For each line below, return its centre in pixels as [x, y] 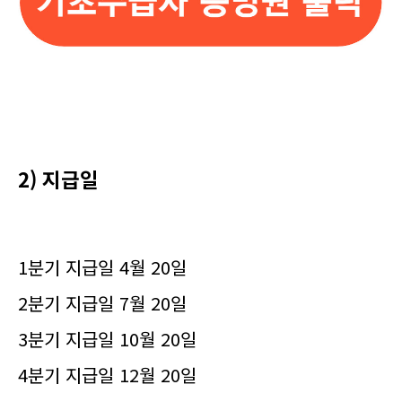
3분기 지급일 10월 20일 [107, 339]
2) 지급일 [58, 179]
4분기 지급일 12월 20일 [107, 375]
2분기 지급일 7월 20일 [102, 303]
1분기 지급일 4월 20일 [102, 267]
